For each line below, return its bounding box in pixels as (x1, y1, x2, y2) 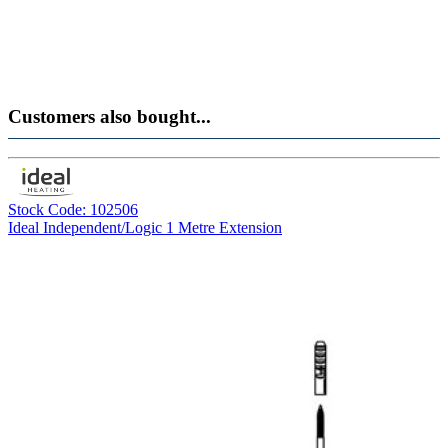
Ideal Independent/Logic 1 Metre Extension (8, 219, 282, 237)
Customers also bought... (8, 105, 211, 127)
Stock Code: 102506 (8, 201, 138, 219)
